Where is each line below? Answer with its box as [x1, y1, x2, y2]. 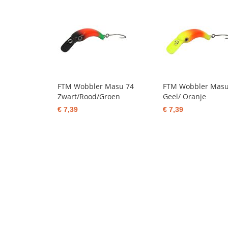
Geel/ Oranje [163, 92, 207, 101]
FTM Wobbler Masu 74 [58, 81, 134, 91]
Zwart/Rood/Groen [58, 92, 121, 101]
